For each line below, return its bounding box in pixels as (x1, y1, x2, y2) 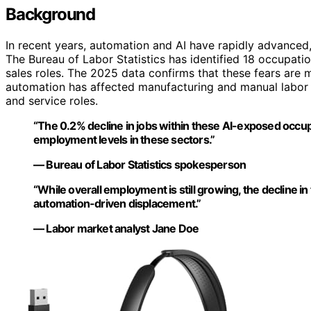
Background (6, 4, 95, 25)
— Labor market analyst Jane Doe (33, 221, 199, 236)
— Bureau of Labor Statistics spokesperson (33, 158, 246, 172)
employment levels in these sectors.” (33, 133, 215, 147)
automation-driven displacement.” (33, 196, 201, 211)
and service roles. (6, 94, 98, 108)
